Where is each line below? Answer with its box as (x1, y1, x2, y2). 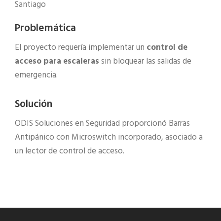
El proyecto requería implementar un (15, 41, 147, 54)
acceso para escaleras (15, 55, 99, 68)
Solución (15, 96, 52, 112)
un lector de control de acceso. (15, 145, 124, 158)
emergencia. (15, 69, 58, 82)
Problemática (15, 20, 76, 37)
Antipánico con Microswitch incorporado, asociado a (15, 131, 203, 144)
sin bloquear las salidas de (99, 55, 191, 68)
